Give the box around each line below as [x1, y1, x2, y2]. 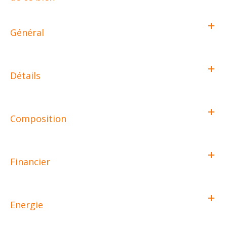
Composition [10, 112, 66, 125]
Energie [10, 198, 43, 211]
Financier [10, 155, 50, 168]
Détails [10, 69, 41, 82]
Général [10, 26, 44, 39]
